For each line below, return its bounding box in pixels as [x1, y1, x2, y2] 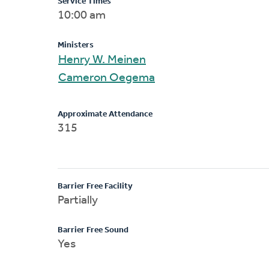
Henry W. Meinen [92, 53, 146, 66]
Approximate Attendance [58, 109, 153, 119]
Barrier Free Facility [58, 181, 133, 191]
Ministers [58, 40, 94, 50]
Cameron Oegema [109, 71, 155, 84]
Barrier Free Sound [58, 225, 128, 235]
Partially [58, 194, 98, 207]
